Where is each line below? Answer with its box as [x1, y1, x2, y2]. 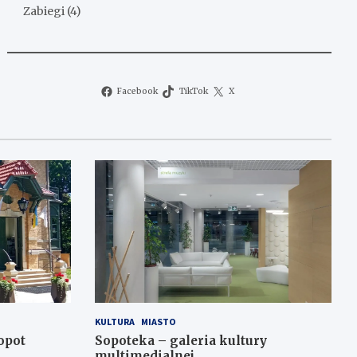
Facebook [117, 86, 159, 97]
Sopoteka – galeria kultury [94, 332, 267, 348]
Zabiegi [23, 4, 65, 19]
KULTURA [94, 315, 135, 328]
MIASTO [140, 315, 176, 328]
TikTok [178, 86, 208, 97]
